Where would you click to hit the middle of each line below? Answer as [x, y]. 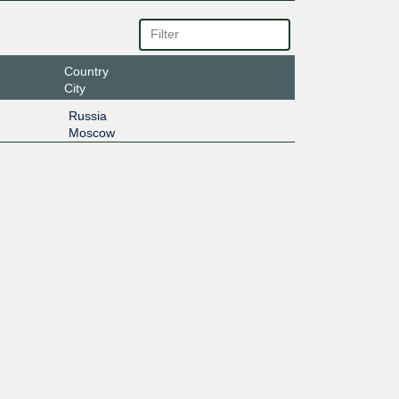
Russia [87, 115]
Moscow [91, 132]
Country [86, 71]
